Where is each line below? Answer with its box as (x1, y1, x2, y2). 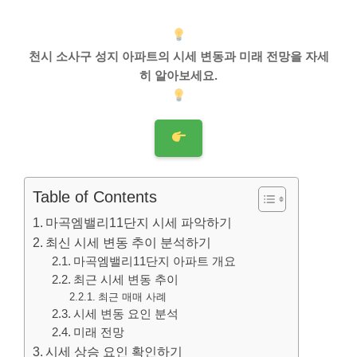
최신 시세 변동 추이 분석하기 (45, 235, 212, 249)
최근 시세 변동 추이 (73, 273, 179, 286)
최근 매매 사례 (97, 291, 167, 303)
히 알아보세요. (139, 68, 218, 82)
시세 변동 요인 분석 (73, 308, 179, 320)
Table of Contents (33, 188, 157, 206)
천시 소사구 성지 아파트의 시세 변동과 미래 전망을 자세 (28, 49, 329, 63)
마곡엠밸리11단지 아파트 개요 (73, 255, 237, 268)
